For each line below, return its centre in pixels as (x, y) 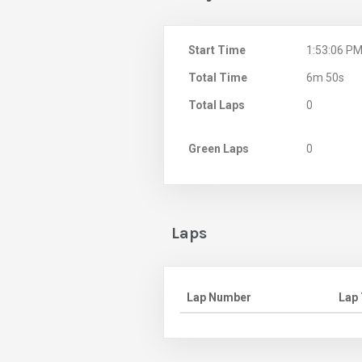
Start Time (217, 50)
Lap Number (219, 297)
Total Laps (217, 105)
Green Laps (219, 148)
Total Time (218, 77)
